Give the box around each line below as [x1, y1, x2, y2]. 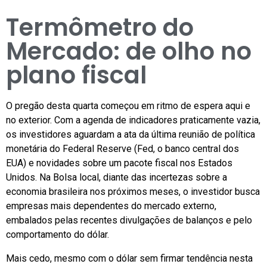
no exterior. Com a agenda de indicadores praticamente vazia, [6, 114, 260, 126]
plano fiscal [6, 58, 147, 92]
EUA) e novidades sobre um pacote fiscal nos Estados [6, 157, 232, 169]
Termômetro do [6, 11, 194, 44]
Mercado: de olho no [6, 35, 252, 68]
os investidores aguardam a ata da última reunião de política [6, 129, 255, 140]
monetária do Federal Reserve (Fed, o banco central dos [6, 143, 239, 154]
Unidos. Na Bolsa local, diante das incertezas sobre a [6, 172, 227, 183]
